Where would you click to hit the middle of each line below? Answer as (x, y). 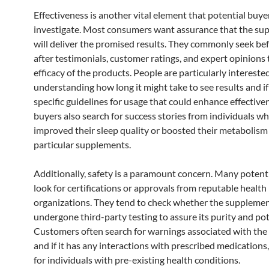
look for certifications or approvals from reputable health (150, 187)
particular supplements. (82, 144)
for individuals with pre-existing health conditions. (137, 259)
